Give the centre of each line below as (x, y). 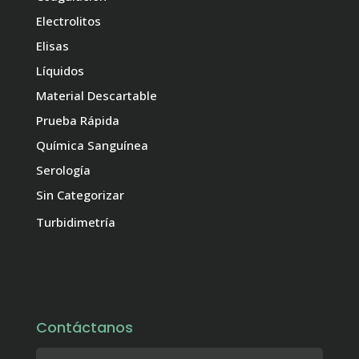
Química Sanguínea (92, 145)
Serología (63, 169)
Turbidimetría (76, 222)
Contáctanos (85, 327)
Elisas (52, 45)
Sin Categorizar (80, 194)
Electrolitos (69, 20)
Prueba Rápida (78, 120)
